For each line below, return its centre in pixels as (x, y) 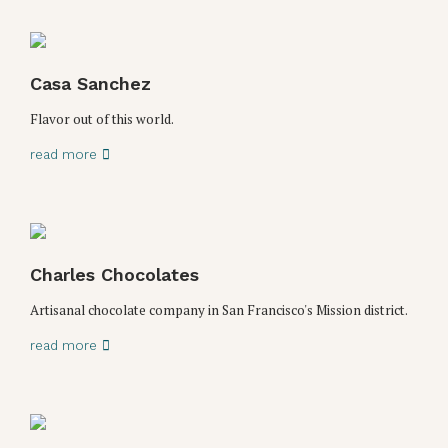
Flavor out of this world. (102, 118)
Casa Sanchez (90, 83)
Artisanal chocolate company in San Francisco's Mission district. (219, 309)
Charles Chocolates (114, 274)
